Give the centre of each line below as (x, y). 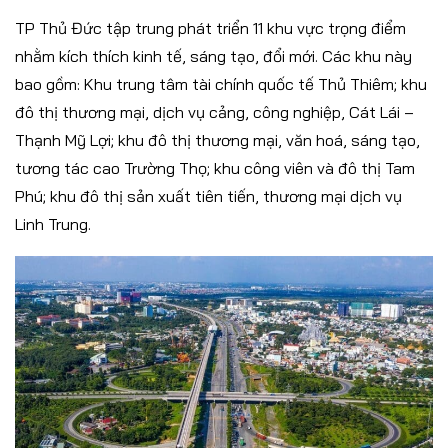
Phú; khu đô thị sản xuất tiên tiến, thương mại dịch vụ (208, 196)
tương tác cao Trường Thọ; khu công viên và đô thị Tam (215, 168)
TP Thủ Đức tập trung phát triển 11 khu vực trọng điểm (210, 28)
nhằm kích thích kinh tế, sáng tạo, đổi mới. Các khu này (213, 56)
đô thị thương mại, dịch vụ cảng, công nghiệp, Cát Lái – (214, 112)
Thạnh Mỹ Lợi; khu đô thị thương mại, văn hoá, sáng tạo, (217, 140)
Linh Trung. (53, 224)
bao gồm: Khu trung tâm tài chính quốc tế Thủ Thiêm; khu (221, 84)
